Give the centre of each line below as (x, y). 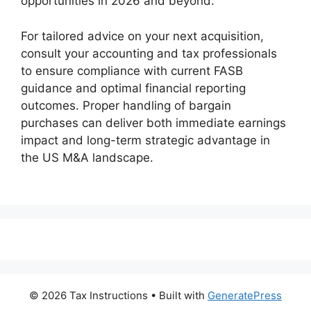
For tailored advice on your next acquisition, (142, 36)
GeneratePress (245, 295)
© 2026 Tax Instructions (89, 295)
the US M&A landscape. (87, 157)
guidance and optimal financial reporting (133, 88)
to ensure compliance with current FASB (132, 70)
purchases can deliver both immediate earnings (153, 123)
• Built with (178, 295)
